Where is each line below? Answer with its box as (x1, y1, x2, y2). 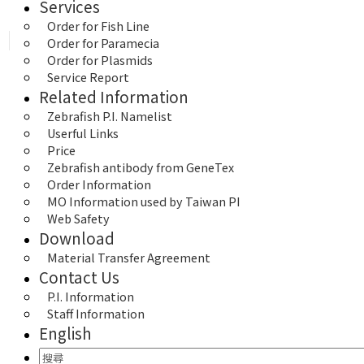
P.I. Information (47, 287, 134, 305)
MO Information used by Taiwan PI (47, 192, 240, 210)
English (39, 321, 92, 344)
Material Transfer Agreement (47, 248, 210, 266)
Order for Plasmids (47, 50, 153, 68)
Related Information (39, 84, 188, 107)
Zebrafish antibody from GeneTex (47, 158, 234, 175)
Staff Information (47, 304, 145, 322)
